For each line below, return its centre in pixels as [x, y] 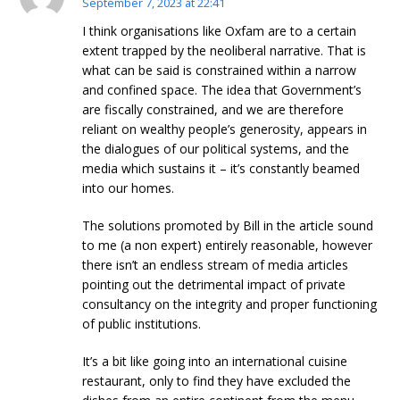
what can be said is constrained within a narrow [220, 70]
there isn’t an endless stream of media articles [216, 264]
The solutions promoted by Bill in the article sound [228, 225]
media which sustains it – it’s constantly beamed [221, 168]
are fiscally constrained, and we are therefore [213, 109]
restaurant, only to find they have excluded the [217, 380]
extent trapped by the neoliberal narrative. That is [225, 50]
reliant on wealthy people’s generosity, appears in [225, 129]
